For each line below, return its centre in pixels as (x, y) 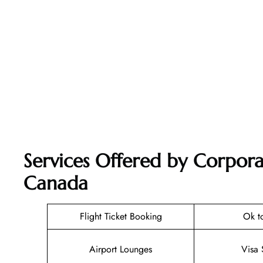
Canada (56, 183)
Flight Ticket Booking (121, 217)
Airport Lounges (121, 249)
